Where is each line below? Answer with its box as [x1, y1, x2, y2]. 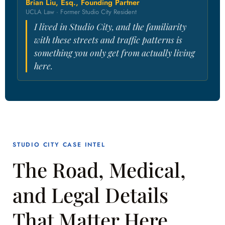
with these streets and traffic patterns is [34, 34, 182, 46]
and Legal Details [13, 181, 168, 208]
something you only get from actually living [34, 47, 195, 59]
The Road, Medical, [13, 156, 186, 183]
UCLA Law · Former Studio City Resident [26, 7, 137, 17]
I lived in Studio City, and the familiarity [34, 21, 186, 33]
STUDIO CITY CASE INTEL [13, 140, 105, 150]
